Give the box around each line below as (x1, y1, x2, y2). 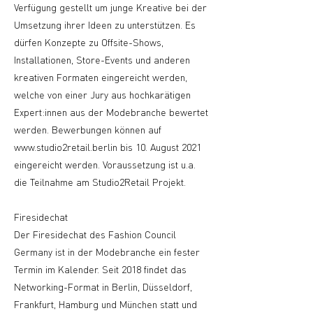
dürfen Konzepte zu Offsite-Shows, (14, 36, 163, 48)
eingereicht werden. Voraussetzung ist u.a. (14, 158, 196, 170)
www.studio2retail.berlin (14, 140, 117, 153)
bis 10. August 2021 (117, 140, 201, 153)
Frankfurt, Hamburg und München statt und (14, 298, 197, 310)
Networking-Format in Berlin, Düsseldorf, (14, 280, 192, 293)
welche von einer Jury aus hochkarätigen (14, 88, 191, 101)
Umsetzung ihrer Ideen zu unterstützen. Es (14, 18, 196, 31)
